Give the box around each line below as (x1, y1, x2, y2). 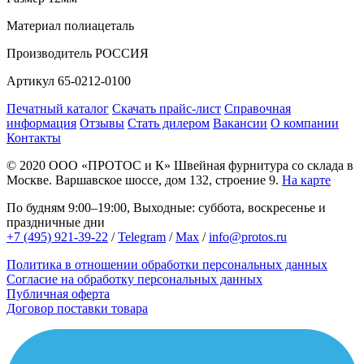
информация (6, 116, 76, 131)
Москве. (6, 173, 55, 188)
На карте (282, 173, 331, 188)
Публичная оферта (6, 287, 110, 301)
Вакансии (213, 116, 267, 131)
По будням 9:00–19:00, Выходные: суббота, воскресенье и (6, 201, 326, 215)
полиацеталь (61, 19, 134, 33)
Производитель (6, 46, 92, 61)
